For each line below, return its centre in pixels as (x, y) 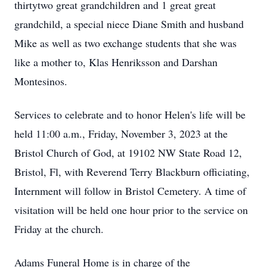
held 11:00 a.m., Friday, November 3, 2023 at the (121, 133)
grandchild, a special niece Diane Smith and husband (129, 24)
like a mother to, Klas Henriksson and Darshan (116, 62)
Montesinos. (41, 81)
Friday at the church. (59, 229)
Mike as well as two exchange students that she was (125, 43)
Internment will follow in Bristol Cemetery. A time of (130, 191)
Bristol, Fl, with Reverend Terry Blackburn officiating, (132, 172)
